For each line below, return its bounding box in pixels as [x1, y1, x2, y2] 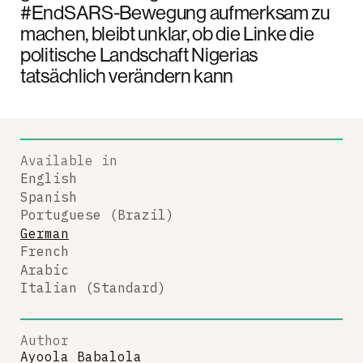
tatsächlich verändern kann [20, 62, 234, 88]
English [20, 170, 77, 186]
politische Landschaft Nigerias [20, 41, 258, 66]
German [20, 224, 69, 241]
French [20, 243, 69, 259]
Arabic [20, 261, 69, 278]
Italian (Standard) [20, 280, 166, 296]
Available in [20, 152, 117, 169]
